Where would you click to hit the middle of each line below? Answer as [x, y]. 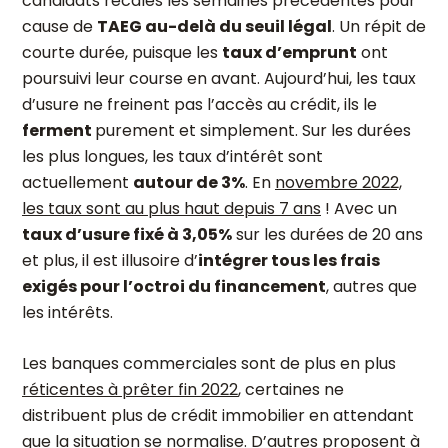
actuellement [77, 182]
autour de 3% [189, 182]
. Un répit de [379, 26]
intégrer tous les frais [289, 260]
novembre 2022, [338, 182]
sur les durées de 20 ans [327, 234]
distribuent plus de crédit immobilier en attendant [218, 415]
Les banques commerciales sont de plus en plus [209, 363]
